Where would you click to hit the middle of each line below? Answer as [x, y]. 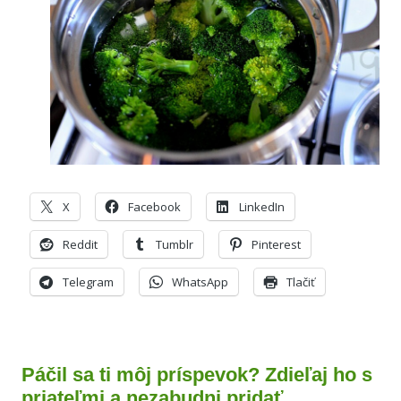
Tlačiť [301, 282]
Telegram [88, 282]
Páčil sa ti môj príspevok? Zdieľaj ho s [197, 375]
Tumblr [175, 244]
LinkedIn [262, 207]
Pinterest [276, 244]
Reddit [80, 244]
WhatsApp [200, 282]
